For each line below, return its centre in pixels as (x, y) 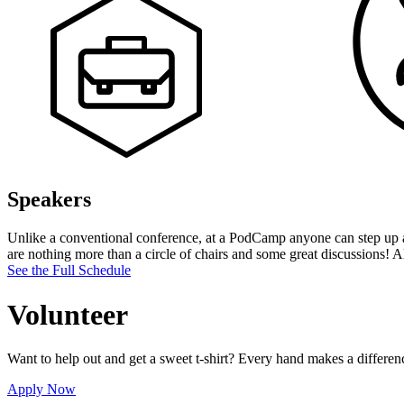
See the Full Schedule (69, 271)
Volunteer (68, 314)
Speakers (49, 200)
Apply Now (41, 390)
